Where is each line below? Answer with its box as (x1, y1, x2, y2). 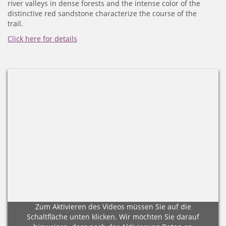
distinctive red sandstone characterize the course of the (8, 8, 197, 18)
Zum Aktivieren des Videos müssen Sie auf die (35, 201, 191, 211)
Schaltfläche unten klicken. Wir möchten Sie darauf (27, 211, 199, 221)
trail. (8, 18, 23, 28)
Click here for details (8, 33, 77, 43)
